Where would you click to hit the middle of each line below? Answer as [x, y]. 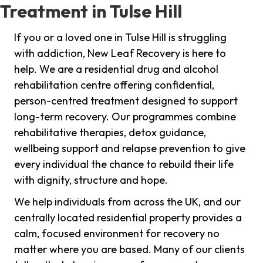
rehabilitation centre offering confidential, [114, 85]
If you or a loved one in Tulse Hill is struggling [120, 38]
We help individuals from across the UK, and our [127, 202]
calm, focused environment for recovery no [117, 234]
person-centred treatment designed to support [126, 101]
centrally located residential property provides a [128, 218]
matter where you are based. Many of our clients [129, 249]
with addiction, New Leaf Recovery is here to [120, 53]
